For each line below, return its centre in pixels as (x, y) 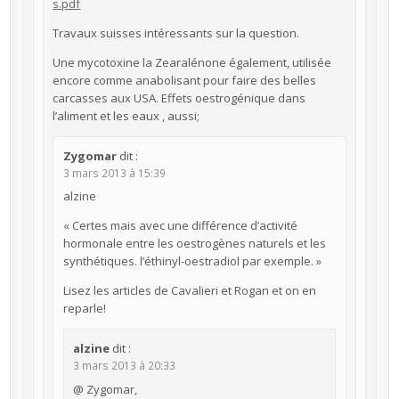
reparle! (84, 309)
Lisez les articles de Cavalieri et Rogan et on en (189, 291)
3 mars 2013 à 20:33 (125, 365)
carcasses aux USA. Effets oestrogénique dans (179, 98)
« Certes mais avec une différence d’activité (180, 226)
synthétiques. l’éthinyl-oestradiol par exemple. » (192, 261)
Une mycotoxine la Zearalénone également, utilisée (192, 63)
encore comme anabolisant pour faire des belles (185, 81)
